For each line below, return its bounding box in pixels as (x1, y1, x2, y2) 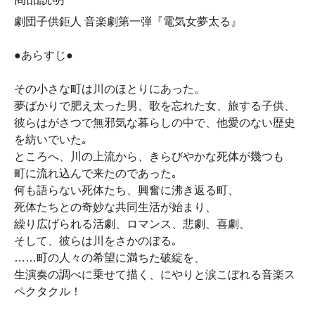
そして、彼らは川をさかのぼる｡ (14, 235, 177, 247)
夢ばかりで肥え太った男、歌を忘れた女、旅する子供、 (14, 100, 295, 112)
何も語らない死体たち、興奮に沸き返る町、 (14, 184, 239, 196)
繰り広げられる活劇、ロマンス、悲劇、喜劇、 (14, 218, 250, 230)
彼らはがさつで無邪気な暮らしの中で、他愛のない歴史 (14, 117, 295, 129)
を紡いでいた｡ (14, 134, 87, 146)
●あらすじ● (14, 49, 73, 61)
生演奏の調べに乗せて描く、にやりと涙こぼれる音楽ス (14, 269, 295, 281)
